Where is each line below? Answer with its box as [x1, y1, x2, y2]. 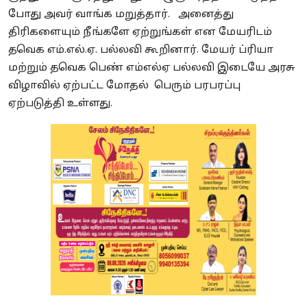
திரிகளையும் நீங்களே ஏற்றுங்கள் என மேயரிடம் [8, 25, 272, 39]
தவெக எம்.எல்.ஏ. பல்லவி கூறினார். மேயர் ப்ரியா [8, 43, 273, 57]
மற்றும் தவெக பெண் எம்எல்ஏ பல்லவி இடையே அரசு [8, 61, 295, 75]
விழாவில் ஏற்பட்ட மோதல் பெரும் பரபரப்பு [8, 79, 241, 93]
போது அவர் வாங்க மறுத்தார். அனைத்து [8, 8, 234, 21]
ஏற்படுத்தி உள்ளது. [8, 97, 115, 110]
